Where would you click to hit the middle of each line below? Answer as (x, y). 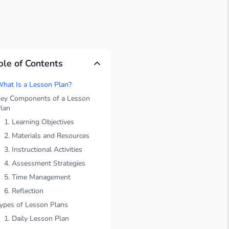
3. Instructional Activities (43, 150)
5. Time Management (37, 177)
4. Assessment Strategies (45, 163)
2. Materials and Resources (47, 136)
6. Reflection (24, 191)
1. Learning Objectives (39, 122)
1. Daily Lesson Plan (37, 219)
